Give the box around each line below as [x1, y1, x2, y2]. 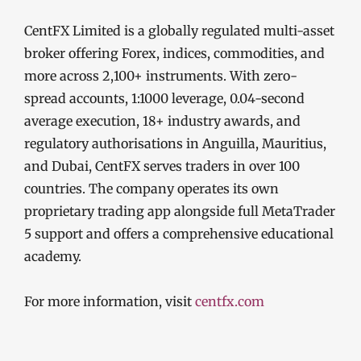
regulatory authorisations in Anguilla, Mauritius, [24, 135, 326, 151]
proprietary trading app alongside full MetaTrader [24, 202, 335, 219]
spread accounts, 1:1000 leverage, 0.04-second [24, 89, 305, 106]
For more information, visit [24, 293, 195, 309]
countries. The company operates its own [24, 180, 279, 197]
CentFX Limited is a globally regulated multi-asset [24, 22, 334, 39]
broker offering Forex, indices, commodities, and [24, 44, 325, 61]
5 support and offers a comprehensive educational [24, 225, 334, 242]
